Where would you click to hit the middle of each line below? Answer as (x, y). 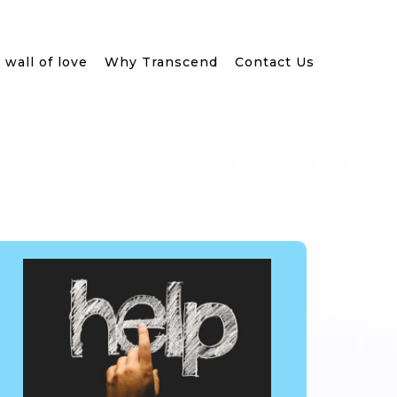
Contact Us (275, 62)
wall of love (47, 62)
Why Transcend (161, 62)
